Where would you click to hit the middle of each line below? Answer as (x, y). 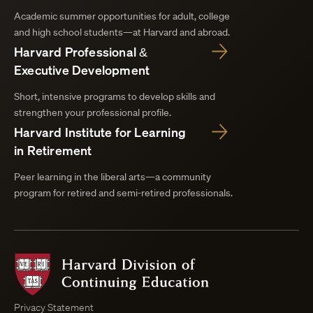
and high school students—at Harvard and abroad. (122, 32)
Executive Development (82, 70)
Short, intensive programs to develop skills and (115, 97)
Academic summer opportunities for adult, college (122, 16)
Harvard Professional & (81, 52)
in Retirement (53, 151)
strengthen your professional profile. (93, 113)
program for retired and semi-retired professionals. (123, 193)
